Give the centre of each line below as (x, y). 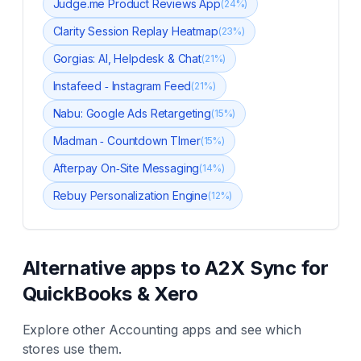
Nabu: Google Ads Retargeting (132, 113)
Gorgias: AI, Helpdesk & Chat (127, 58)
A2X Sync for (267, 268)
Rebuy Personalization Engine (131, 195)
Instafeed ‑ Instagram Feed (122, 86)
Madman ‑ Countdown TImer (127, 141)
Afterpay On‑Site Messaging (126, 168)
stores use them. (72, 349)
